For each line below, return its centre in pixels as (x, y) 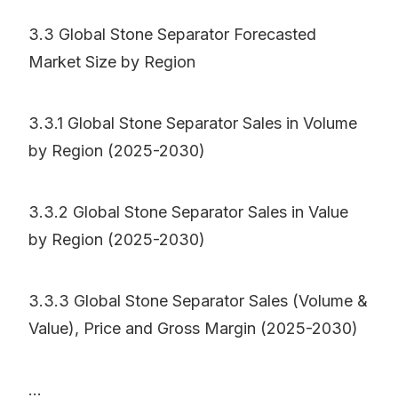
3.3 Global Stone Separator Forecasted (172, 35)
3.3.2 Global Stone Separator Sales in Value (188, 212)
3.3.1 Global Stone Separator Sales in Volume (193, 123)
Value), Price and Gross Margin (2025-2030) (193, 329)
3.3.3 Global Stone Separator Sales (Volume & (198, 301)
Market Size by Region (112, 62)
